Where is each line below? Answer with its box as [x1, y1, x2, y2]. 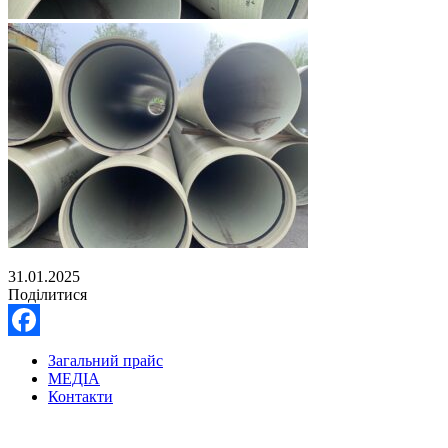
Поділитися [8, 285, 87, 303]
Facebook [8, 342, 70, 360]
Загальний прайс [48, 351, 163, 369]
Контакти [48, 387, 113, 405]
